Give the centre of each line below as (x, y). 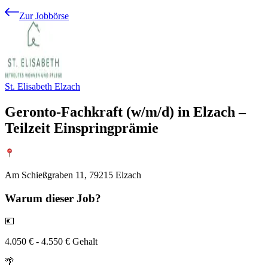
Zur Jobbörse (44, 16)
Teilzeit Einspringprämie (82, 128)
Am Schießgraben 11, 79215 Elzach (73, 175)
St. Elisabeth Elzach (42, 86)
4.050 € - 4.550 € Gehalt (51, 242)
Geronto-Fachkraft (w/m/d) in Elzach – (125, 112)
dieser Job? (72, 198)
